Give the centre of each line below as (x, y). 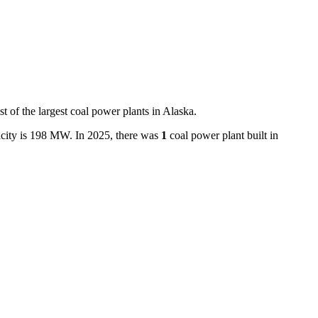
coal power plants (110, 111)
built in (263, 135)
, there (124, 135)
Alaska (178, 111)
